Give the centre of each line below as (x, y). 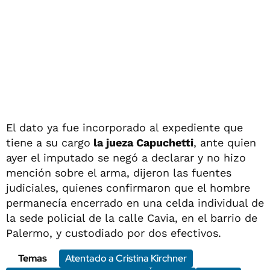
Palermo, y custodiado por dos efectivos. (114, 233)
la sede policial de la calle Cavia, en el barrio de (132, 218)
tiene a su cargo (48, 142)
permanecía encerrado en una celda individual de (135, 202)
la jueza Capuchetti (142, 142)
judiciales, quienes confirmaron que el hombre (128, 187)
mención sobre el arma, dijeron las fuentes (119, 172)
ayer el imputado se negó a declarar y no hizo (126, 157)
